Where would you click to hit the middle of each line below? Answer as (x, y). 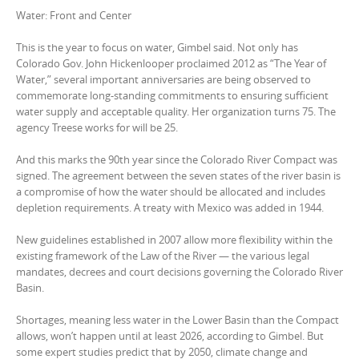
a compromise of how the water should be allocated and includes (171, 192)
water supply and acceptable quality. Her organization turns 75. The (176, 111)
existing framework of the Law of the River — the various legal (163, 256)
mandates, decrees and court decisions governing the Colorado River (179, 272)
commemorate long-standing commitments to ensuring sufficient (172, 95)
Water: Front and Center (74, 15)
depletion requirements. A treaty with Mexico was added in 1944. (170, 208)
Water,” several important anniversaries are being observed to (163, 79)
